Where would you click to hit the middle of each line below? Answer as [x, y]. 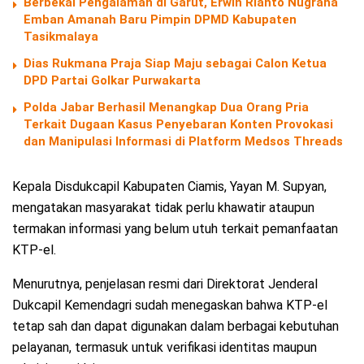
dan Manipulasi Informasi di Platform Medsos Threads [183, 142]
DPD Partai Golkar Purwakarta [112, 81]
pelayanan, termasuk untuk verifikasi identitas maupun [165, 348]
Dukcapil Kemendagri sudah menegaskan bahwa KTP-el [170, 305]
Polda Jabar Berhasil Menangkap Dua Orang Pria [166, 108]
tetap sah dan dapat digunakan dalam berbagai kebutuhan [175, 327]
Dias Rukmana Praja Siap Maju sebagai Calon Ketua [175, 64]
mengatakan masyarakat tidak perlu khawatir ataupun [163, 208]
